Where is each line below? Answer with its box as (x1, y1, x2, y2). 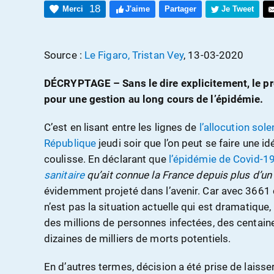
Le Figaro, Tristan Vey (84, 49, 184, 62)
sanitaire (44, 169, 84, 182)
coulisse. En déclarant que (44, 153, 169, 166)
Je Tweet (221, 4, 254, 14)
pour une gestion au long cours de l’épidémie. (44, 93, 264, 106)
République (44, 137, 96, 150)
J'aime (125, 4, 150, 14)
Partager (165, 4, 196, 14)
